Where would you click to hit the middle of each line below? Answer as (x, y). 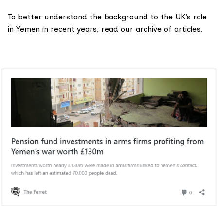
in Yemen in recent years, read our (72, 29)
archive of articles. (169, 29)
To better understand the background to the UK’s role (107, 17)
